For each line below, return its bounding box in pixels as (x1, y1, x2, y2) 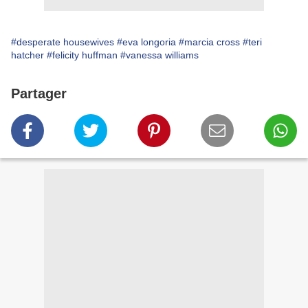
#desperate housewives (11, 36, 114, 48)
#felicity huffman (47, 49, 118, 61)
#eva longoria (117, 36, 176, 48)
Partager (11, 86, 67, 102)
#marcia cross (179, 36, 240, 48)
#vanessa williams (120, 49, 199, 61)
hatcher (11, 49, 44, 61)
